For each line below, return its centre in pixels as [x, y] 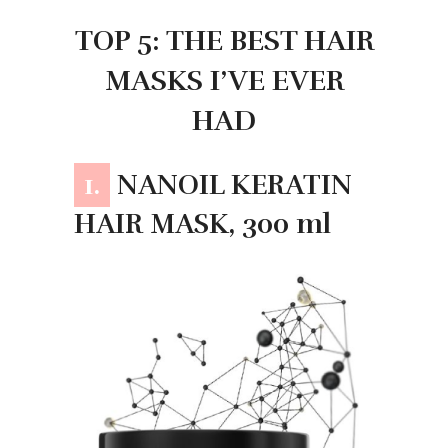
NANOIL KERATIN [231, 184]
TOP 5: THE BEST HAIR [224, 40]
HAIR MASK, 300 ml [202, 223]
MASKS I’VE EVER [224, 80]
